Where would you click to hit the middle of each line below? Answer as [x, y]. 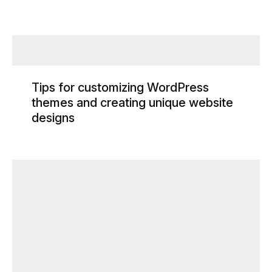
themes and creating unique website [132, 102]
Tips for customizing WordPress [120, 87]
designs [53, 117]
